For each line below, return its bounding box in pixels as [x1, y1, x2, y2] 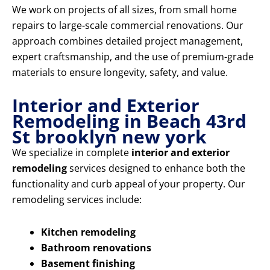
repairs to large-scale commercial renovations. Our [12, 19, 243, 33]
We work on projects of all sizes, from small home [12, 3, 237, 17]
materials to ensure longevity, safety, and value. [12, 66, 228, 80]
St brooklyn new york [12, 124, 207, 149]
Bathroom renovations [41, 241, 151, 255]
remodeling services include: [12, 193, 142, 207]
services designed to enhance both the [67, 162, 245, 175]
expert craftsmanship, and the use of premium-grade [12, 50, 254, 64]
